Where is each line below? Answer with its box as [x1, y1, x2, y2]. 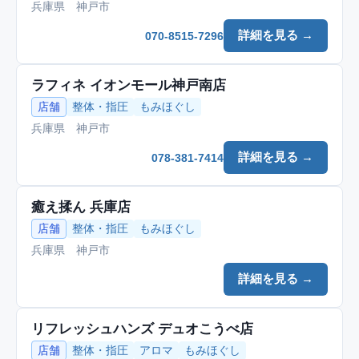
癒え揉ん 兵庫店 [31, 200, 131, 215]
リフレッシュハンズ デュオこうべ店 [31, 321, 253, 337]
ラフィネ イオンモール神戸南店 [31, 78, 226, 93]
